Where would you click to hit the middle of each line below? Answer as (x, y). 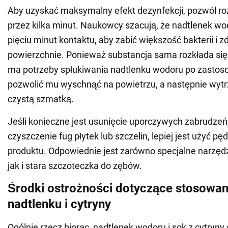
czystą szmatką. (41, 99)
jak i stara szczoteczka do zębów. (75, 166)
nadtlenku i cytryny (59, 204)
